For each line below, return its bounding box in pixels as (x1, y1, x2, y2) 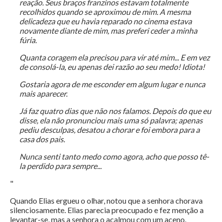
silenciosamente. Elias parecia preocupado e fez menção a (10, 205, 204, 215)
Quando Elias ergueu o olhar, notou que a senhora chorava (10, 196, 203, 206)
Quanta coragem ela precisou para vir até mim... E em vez (19, 53, 210, 62)
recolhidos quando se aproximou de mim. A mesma (19, 7, 191, 17)
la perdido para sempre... (19, 161, 102, 171)
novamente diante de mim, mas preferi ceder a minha (19, 26, 197, 36)
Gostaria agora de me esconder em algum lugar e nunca (19, 79, 205, 89)
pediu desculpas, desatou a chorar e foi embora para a (19, 125, 200, 135)
